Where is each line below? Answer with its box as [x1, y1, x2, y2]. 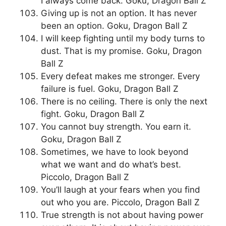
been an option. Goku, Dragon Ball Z [41, 21, 188, 31]
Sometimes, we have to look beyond [41, 147, 189, 157]
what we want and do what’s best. [41, 159, 181, 170]
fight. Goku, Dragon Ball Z [41, 109, 145, 120]
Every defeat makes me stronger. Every [41, 71, 200, 82]
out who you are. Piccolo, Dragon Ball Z [41, 197, 200, 208]
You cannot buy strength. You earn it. [41, 122, 191, 132]
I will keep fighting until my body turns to [41, 33, 205, 44]
